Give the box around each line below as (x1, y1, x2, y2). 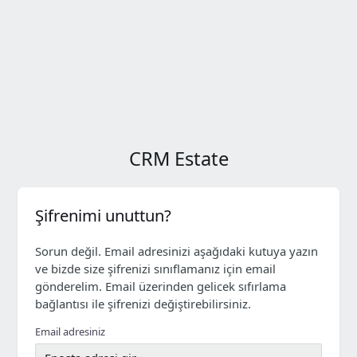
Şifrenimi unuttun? (35, 203, 172, 226)
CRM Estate (128, 146, 229, 172)
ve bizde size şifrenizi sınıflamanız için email (35, 260, 277, 277)
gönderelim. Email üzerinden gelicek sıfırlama (35, 277, 287, 294)
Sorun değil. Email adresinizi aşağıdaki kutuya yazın (35, 242, 319, 259)
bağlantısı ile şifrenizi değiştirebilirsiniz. (35, 295, 252, 312)
